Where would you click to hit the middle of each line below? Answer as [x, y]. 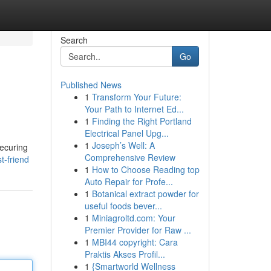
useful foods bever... [123, 206]
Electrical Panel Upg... [126, 133]
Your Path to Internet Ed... [134, 109]
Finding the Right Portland [142, 121]
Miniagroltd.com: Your [133, 218]
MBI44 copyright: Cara [135, 242]
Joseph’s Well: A [123, 145]
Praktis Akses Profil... [125, 254]
